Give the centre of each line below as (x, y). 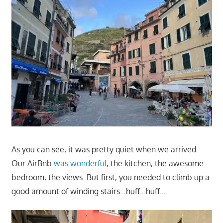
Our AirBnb (32, 163)
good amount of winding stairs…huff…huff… (88, 191)
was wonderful (80, 163)
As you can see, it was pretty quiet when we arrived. (105, 149)
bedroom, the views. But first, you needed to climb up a (110, 177)
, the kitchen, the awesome (155, 163)
